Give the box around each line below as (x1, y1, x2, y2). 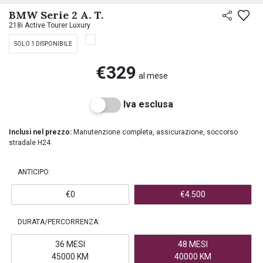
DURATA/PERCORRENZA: (18, 218, 100, 226)
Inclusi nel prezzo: (9, 128, 72, 136)
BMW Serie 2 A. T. (9, 8, 103, 22)
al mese (138, 71, 168, 80)
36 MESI (55, 240, 85, 249)
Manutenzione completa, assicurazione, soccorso (72, 128, 238, 136)
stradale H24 (9, 139, 50, 147)
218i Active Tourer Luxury (9, 21, 90, 29)
